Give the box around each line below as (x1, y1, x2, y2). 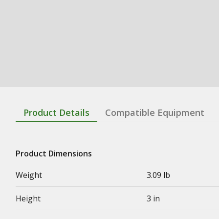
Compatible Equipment (105, 106, 204, 118)
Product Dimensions (16, 148, 92, 159)
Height (16, 193, 41, 204)
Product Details (23, 106, 89, 118)
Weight (16, 169, 42, 180)
